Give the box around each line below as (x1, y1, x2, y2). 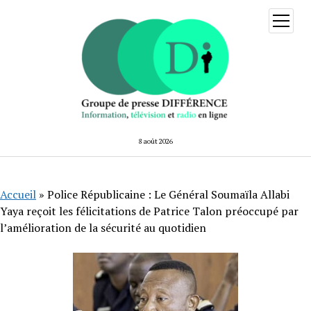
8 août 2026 (138, 136, 173, 146)
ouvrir (280, 14, 303, 24)
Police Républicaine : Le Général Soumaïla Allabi (47, 186, 289, 202)
